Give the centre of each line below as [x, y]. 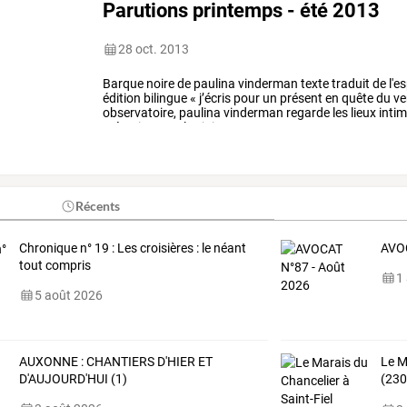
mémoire [128, 128]
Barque [124, 84]
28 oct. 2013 [154, 50]
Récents [98, 205]
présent [300, 99]
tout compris [55, 265]
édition [122, 99]
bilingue [164, 99]
